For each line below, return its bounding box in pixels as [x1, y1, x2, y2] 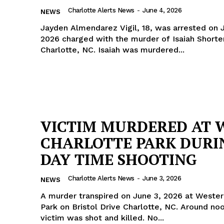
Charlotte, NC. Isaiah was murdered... [98, 44, 184, 54]
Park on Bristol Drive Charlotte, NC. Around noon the [40, 201, 180, 211]
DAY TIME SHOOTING [40, 149, 197, 169]
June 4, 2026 [142, 6, 181, 14]
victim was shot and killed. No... [40, 212, 164, 222]
